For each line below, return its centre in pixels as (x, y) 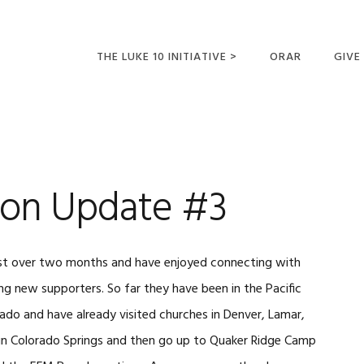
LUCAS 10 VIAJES (141, 112)
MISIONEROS (129, 171)
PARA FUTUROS (137, 156)
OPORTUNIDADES (141, 141)
